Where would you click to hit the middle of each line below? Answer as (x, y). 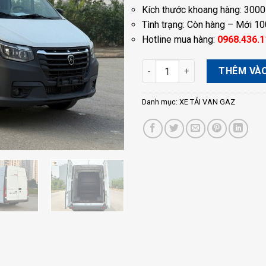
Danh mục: (161, 102)
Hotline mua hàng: (180, 40)
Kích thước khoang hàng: (192, 10)
